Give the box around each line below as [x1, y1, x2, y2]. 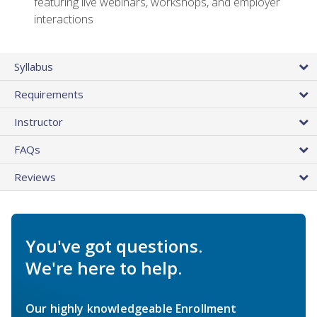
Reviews [14, 170, 56, 185]
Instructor [14, 115, 63, 129]
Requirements [14, 87, 83, 102]
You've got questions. [25, 234, 202, 258]
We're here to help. [25, 256, 182, 280]
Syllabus [14, 59, 53, 74]
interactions [34, 11, 93, 28]
